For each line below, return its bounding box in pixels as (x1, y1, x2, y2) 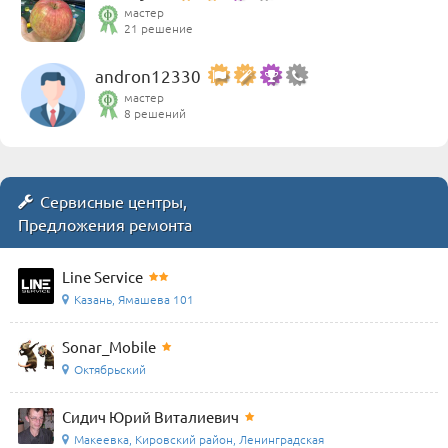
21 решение (124, 19, 193, 36)
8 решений (124, 104, 186, 121)
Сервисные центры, (40, 190, 187, 211)
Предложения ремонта (18, 213, 192, 234)
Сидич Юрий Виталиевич (62, 406, 239, 426)
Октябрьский (74, 360, 146, 377)
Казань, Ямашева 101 (74, 290, 194, 307)
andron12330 (95, 64, 201, 86)
